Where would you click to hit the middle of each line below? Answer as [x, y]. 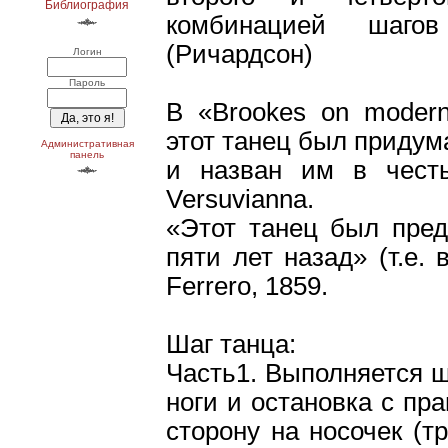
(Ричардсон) [239, 54]
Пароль [87, 82]
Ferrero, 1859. [247, 286]
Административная [87, 143]
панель [87, 154]
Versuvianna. [240, 199]
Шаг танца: [231, 344]
